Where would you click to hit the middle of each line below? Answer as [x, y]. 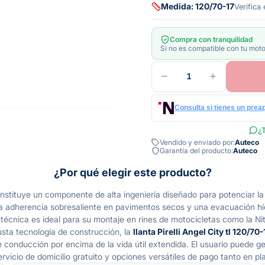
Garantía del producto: [196, 151]
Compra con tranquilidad [211, 40]
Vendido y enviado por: [197, 143]
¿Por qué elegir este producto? [132, 172]
